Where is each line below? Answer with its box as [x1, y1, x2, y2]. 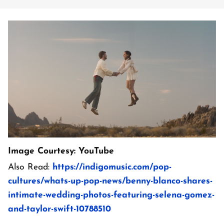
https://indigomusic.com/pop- [52, 162, 171, 171]
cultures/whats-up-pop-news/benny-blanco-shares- [8, 176, 212, 185]
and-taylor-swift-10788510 [8, 204, 111, 213]
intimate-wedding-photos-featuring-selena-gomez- [8, 190, 214, 199]
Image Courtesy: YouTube [8, 146, 114, 155]
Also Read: [8, 162, 52, 171]
